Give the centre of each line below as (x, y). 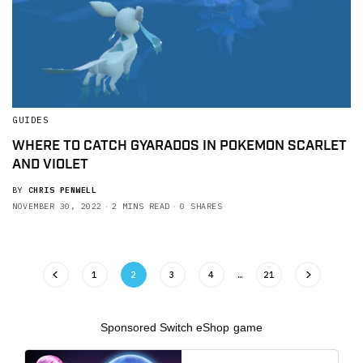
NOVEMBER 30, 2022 (57, 207)
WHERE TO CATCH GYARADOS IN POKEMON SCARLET (179, 146)
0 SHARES (201, 207)
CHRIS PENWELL (62, 190)
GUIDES (31, 120)
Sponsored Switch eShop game (181, 328)
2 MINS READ (141, 207)
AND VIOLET (50, 165)
